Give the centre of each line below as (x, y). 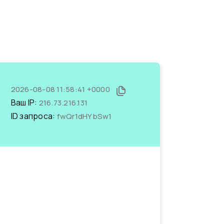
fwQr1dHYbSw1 (84, 116)
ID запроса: (34, 116)
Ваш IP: (25, 102)
